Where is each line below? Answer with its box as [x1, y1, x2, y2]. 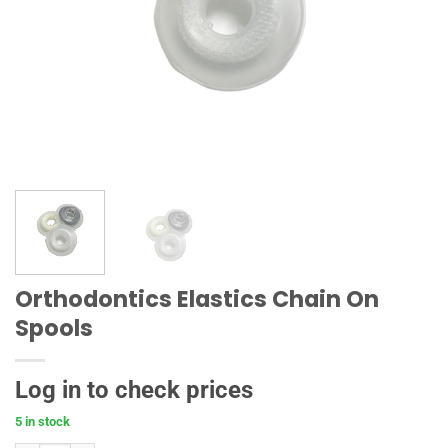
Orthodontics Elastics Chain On [15, 282, 379, 315]
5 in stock [15, 413, 70, 429]
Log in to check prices [15, 375, 253, 404]
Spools [15, 311, 93, 344]
